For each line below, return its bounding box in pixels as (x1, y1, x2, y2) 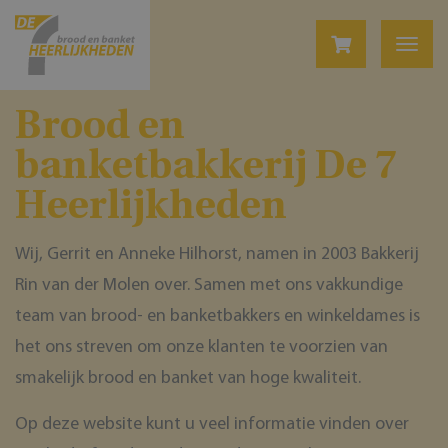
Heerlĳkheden (15, 178, 287, 228)
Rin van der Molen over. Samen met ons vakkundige (15, 275, 403, 295)
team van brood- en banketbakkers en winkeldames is (15, 306, 420, 326)
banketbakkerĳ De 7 (15, 138, 397, 188)
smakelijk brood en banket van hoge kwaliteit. (15, 368, 361, 388)
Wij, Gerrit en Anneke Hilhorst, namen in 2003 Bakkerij (15, 244, 419, 264)
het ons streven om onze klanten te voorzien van (15, 337, 388, 357)
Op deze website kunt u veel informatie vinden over (15, 414, 409, 434)
